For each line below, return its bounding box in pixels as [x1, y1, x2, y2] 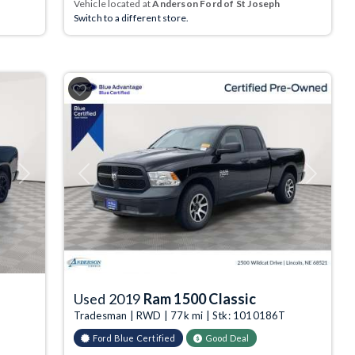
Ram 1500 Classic [143, 290, 256, 308]
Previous [82, 173, 121, 185]
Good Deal [204, 333, 250, 344]
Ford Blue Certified [92, 333, 176, 344]
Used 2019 [73, 290, 143, 308]
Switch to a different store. [73, 12, 189, 25]
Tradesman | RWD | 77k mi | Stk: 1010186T [73, 309, 286, 323]
